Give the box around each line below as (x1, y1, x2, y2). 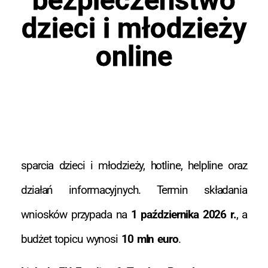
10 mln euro (121, 232, 178, 246)
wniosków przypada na (21, 208, 131, 221)
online (96, 39, 172, 72)
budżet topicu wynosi (21, 232, 121, 246)
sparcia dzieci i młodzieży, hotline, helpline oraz (21, 159, 247, 172)
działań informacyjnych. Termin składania (21, 183, 247, 197)
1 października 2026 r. (130, 208, 236, 221)
